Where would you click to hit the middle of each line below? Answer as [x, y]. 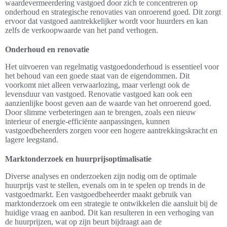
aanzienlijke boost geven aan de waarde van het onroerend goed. [108, 103]
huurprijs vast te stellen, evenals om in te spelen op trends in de [105, 185]
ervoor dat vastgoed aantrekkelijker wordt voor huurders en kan [106, 21]
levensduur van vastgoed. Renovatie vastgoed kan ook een [99, 94]
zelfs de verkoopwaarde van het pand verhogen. [82, 30]
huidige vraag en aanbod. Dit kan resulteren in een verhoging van [109, 213]
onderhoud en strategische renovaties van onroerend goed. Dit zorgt [113, 12]
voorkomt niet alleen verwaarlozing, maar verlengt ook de [97, 85]
